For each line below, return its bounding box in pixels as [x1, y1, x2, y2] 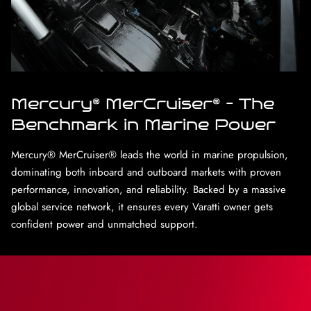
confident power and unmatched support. [11, 216, 198, 232]
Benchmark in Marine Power [11, 115, 276, 134]
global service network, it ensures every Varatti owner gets [11, 199, 273, 215]
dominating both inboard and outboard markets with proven [11, 164, 281, 180]
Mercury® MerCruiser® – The [11, 94, 274, 113]
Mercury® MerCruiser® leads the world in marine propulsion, [11, 146, 288, 162]
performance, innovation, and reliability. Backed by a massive [11, 181, 286, 197]
